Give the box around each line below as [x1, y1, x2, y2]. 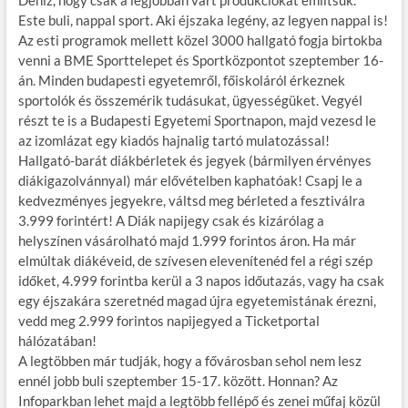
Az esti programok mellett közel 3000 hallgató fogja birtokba [17, 31, 382, 48]
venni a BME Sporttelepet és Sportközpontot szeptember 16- [17, 51, 383, 68]
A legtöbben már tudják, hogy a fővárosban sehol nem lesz [17, 352, 362, 369]
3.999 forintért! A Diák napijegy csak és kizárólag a [17, 211, 324, 229]
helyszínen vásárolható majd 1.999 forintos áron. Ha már [17, 231, 356, 249]
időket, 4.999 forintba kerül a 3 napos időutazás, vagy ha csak [17, 271, 384, 289]
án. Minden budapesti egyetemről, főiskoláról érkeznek [17, 71, 345, 88]
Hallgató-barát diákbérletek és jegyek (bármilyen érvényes [17, 151, 372, 168]
